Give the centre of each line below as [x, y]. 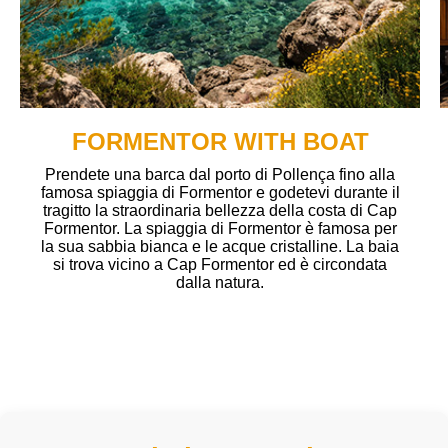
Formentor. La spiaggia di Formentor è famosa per [220, 228]
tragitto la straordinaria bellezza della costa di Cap [220, 210]
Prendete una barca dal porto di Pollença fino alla [220, 174]
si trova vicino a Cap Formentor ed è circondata [220, 264]
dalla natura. [220, 282]
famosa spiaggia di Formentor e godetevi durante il [220, 192]
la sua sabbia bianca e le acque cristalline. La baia [220, 246]
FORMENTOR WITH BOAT [220, 141]
